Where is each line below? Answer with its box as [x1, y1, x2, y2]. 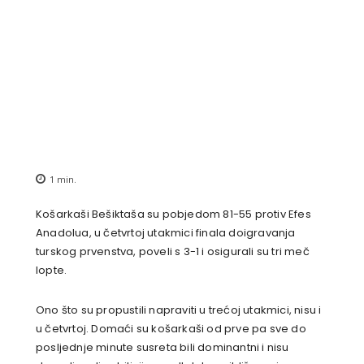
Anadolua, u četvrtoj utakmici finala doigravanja [36, 225, 296, 241]
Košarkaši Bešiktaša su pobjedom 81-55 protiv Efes [36, 206, 311, 223]
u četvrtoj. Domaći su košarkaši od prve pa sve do [36, 321, 306, 337]
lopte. [36, 262, 67, 279]
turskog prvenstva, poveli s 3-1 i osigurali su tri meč [36, 244, 310, 260]
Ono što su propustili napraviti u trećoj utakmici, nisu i [36, 302, 322, 318]
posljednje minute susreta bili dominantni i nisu [36, 340, 289, 356]
